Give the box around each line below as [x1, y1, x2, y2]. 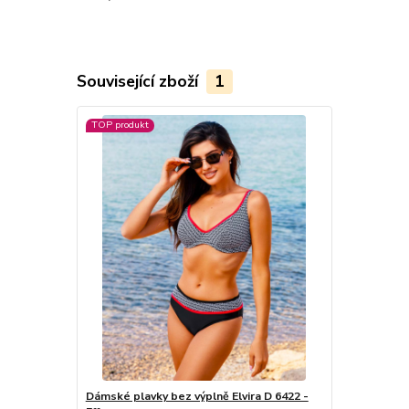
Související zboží [76, 69, 203, 92]
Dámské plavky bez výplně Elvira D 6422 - [85, 388, 309, 404]
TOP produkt [90, 118, 149, 132]
